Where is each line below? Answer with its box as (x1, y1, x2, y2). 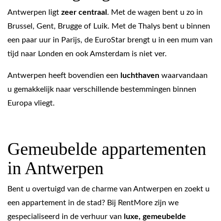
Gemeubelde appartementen (7, 139, 206, 159)
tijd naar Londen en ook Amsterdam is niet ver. (7, 50, 167, 58)
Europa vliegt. (7, 99, 55, 108)
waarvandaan (159, 72, 208, 80)
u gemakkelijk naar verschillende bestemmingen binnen (7, 85, 196, 94)
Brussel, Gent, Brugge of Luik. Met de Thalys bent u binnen (7, 22, 210, 31)
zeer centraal (61, 8, 107, 17)
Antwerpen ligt (7, 8, 61, 17)
